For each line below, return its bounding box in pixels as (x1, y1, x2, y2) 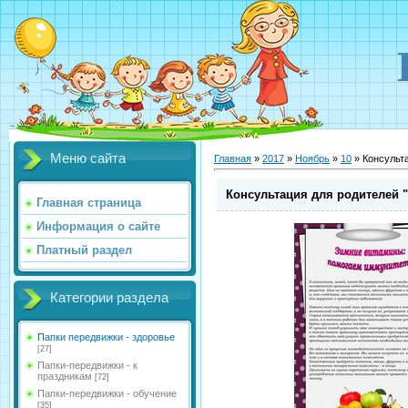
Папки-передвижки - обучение (37, 388, 177, 399)
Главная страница (36, 196, 141, 209)
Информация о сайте (36, 219, 160, 233)
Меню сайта (50, 151, 126, 166)
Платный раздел (36, 243, 132, 257)
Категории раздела (50, 291, 168, 305)
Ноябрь (295, 152, 330, 164)
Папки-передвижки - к (37, 360, 138, 371)
